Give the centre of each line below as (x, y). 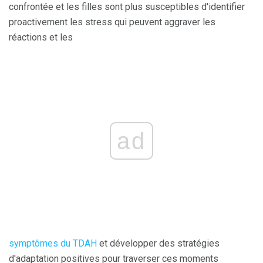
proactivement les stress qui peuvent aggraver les (112, 22)
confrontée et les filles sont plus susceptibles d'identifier (127, 7)
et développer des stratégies (158, 243)
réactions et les (41, 37)
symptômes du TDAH (53, 243)
